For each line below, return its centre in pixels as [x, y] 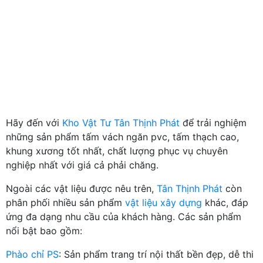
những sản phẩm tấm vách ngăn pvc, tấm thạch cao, [122, 136]
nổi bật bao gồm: [44, 230]
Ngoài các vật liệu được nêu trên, [80, 188]
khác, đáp [225, 202]
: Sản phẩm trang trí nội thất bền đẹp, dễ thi [156, 254]
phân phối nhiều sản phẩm [65, 202]
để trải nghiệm [213, 122]
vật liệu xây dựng [163, 202]
